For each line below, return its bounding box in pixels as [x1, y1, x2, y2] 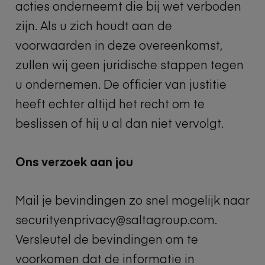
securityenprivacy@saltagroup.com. [15, 211, 217, 227]
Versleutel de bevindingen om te [15, 231, 198, 247]
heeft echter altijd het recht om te [15, 95, 205, 111]
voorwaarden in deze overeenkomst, [15, 37, 222, 53]
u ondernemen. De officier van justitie [15, 76, 227, 92]
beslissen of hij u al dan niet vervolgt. [15, 115, 224, 131]
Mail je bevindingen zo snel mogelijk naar [15, 192, 250, 208]
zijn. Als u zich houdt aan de [15, 17, 172, 33]
